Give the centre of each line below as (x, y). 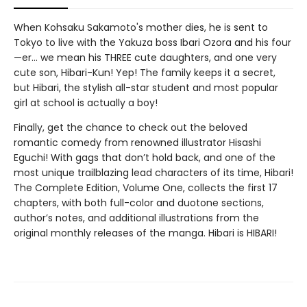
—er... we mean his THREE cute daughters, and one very (145, 58)
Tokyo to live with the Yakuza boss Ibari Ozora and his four (152, 43)
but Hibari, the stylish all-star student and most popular (146, 88)
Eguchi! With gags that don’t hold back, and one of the (145, 158)
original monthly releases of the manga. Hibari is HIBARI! (145, 233)
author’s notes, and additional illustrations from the (136, 218)
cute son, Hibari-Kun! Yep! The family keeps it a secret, (145, 73)
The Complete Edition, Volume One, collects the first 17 (146, 188)
